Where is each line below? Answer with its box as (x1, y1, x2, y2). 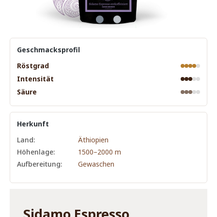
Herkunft (17, 119, 49, 129)
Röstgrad (17, 61, 49, 71)
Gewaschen (78, 159, 114, 169)
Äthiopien (78, 135, 108, 145)
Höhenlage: (17, 147, 55, 157)
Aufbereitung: (17, 159, 62, 169)
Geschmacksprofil (17, 45, 80, 55)
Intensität (17, 74, 54, 84)
